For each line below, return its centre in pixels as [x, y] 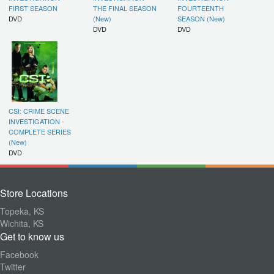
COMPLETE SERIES [40, 131]
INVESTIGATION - [36, 121]
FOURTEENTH [201, 8]
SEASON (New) [201, 18]
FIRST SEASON [33, 8]
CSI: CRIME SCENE [39, 111]
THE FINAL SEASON [125, 8]
